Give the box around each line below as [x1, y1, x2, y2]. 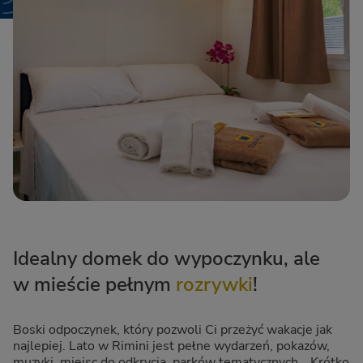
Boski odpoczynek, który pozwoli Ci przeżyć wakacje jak [13, 321, 332, 340]
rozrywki [176, 271, 253, 298]
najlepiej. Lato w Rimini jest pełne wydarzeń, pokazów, [13, 337, 330, 356]
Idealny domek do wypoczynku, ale [13, 246, 320, 272]
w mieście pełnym [13, 271, 176, 298]
